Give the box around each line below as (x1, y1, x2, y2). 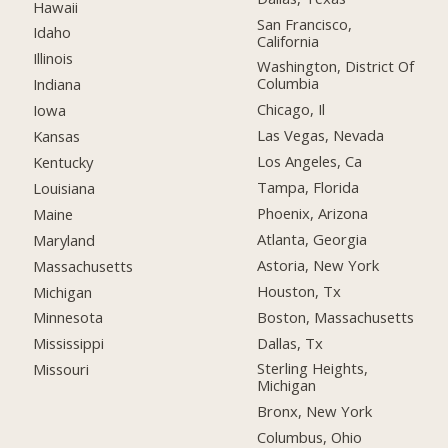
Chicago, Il (257, 99, 326, 120)
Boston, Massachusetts (257, 306, 415, 327)
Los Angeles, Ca (257, 151, 363, 172)
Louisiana (33, 177, 96, 198)
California (257, 30, 320, 51)
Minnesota (33, 307, 104, 328)
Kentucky (33, 152, 94, 172)
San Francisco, (257, 13, 353, 34)
